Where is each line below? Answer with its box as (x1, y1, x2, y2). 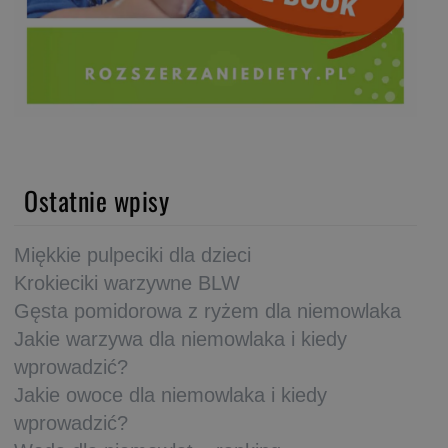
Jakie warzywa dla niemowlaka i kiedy (14, 327, 347, 350)
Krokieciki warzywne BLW (14, 271, 240, 294)
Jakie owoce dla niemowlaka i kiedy (14, 383, 327, 406)
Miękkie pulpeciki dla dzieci (14, 243, 251, 266)
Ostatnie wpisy (24, 180, 169, 220)
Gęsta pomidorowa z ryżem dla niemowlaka (14, 299, 401, 322)
